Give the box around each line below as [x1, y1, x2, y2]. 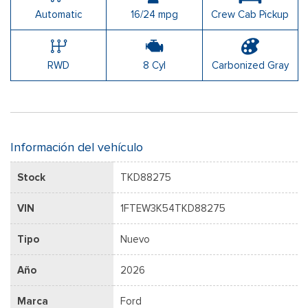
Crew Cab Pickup [211, 8, 289, 21]
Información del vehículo [10, 139, 143, 155]
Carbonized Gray [211, 58, 289, 71]
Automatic [34, 8, 82, 21]
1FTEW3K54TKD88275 [120, 201, 225, 214]
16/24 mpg [130, 8, 178, 21]
